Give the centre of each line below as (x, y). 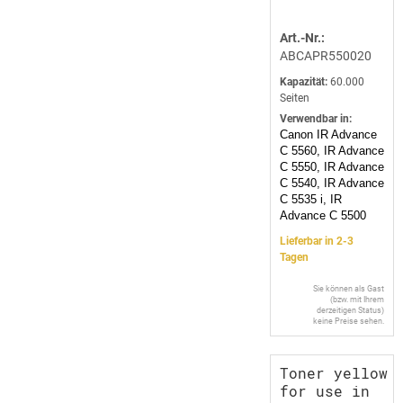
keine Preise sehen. (349, 322)
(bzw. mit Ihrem (357, 300)
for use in (325, 391)
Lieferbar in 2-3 (317, 242)
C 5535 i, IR (311, 200)
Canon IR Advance (328, 135)
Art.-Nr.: (302, 38)
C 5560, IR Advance (332, 151)
